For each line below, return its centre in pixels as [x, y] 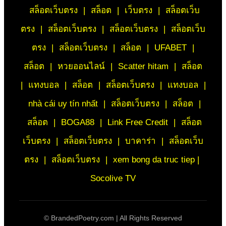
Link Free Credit [139, 122]
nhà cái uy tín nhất [63, 103]
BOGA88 [79, 122]
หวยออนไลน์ [81, 66]
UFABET [171, 47]
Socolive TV [113, 178]
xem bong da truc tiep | [156, 159]
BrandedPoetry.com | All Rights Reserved [117, 218]
